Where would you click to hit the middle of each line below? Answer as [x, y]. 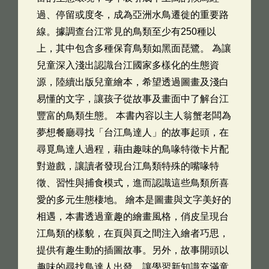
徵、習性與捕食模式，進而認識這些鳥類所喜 [133, 183]
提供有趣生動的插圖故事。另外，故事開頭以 [133, 250]
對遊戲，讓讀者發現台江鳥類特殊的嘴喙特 [128, 166]
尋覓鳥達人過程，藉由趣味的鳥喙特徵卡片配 [133, 149]
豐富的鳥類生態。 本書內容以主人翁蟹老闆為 [134, 116]
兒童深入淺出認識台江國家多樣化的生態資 [128, 65]
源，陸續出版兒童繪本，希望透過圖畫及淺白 [133, 82]
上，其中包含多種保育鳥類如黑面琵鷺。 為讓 [134, 48]
